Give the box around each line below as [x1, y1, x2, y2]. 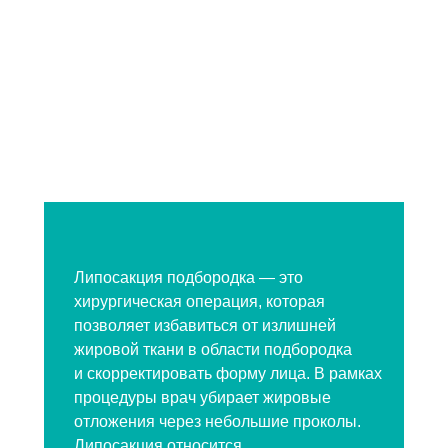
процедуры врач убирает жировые [74, 389, 331, 406]
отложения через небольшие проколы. [74, 413, 361, 430]
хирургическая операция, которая [74, 293, 325, 310]
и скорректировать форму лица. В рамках [74, 365, 382, 382]
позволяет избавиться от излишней [74, 317, 336, 334]
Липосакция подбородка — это [74, 269, 303, 286]
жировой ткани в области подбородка [74, 341, 352, 358]
